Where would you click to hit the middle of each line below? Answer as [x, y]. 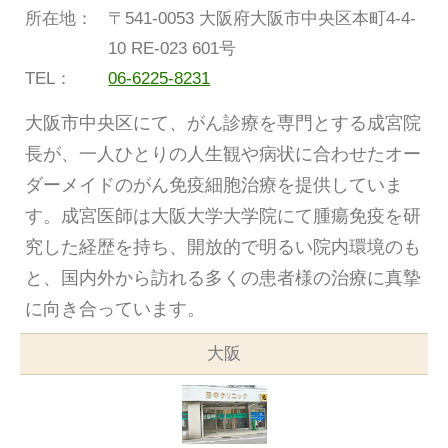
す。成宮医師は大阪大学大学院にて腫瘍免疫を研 [223, 215]
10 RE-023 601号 [172, 48]
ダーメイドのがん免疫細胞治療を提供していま [214, 184]
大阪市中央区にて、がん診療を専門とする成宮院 [223, 122]
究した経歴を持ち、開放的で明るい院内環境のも [223, 246]
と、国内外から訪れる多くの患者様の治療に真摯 [223, 277]
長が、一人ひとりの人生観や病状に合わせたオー [223, 153]
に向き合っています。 [115, 308]
